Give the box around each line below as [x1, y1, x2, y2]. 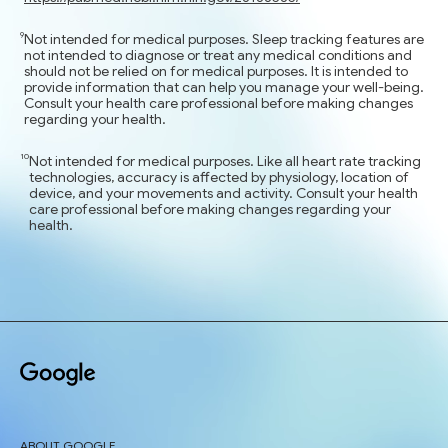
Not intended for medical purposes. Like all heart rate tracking [29, 152, 421, 171]
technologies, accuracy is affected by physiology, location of [29, 168, 409, 187]
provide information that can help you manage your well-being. [24, 78, 424, 97]
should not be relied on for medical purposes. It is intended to [24, 62, 408, 81]
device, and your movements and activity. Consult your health [29, 184, 418, 203]
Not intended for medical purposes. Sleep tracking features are [24, 30, 424, 49]
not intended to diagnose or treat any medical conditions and [24, 46, 412, 65]
